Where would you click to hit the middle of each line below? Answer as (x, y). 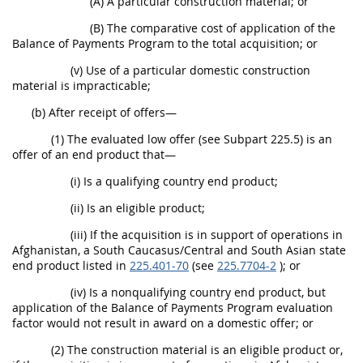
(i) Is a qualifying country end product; (174, 181)
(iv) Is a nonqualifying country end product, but (198, 292)
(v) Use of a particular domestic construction (190, 70)
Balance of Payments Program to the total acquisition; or (165, 43)
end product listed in (71, 265)
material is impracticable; (81, 85)
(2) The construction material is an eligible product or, (197, 350)
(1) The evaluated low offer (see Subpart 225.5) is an (192, 139)
